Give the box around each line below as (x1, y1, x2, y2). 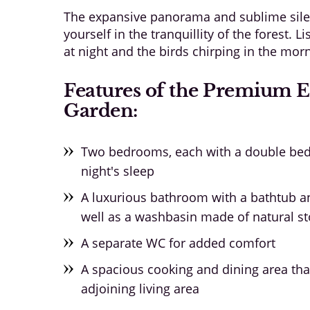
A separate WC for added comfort (81, 235, 275, 251)
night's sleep (81, 163, 154, 179)
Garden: (64, 100, 138, 122)
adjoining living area (81, 280, 199, 297)
